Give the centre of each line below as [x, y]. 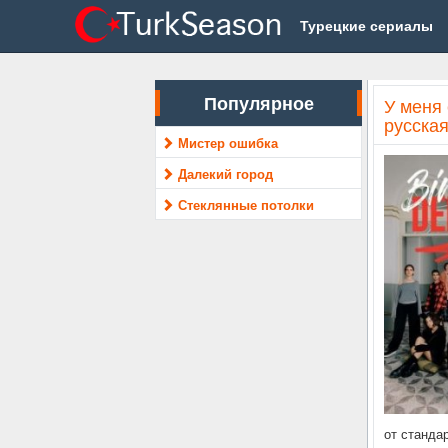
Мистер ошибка [228, 142]
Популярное [258, 103]
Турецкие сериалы [367, 25]
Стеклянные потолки [246, 204]
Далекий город [226, 173]
